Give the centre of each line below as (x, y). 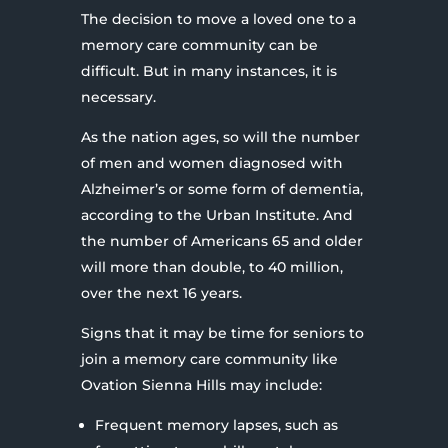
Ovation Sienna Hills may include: (201, 384)
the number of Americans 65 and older (221, 240)
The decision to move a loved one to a (218, 18)
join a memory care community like (209, 358)
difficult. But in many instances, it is (208, 70)
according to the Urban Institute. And (216, 214)
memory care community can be (199, 44)
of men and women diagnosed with (211, 162)
